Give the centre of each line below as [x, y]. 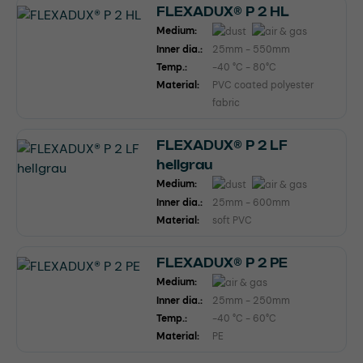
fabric [226, 102]
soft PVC [232, 220]
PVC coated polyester [263, 85]
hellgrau [184, 164]
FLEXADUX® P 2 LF [222, 145]
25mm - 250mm [251, 300]
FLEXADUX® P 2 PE [222, 263]
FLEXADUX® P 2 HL [223, 11]
